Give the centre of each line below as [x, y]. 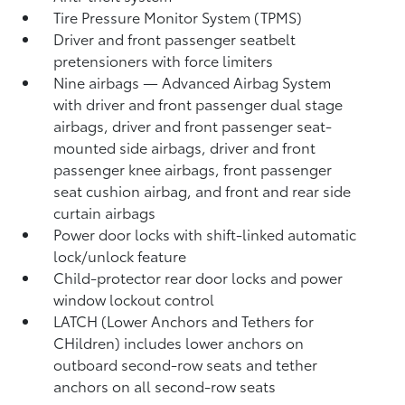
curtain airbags [105, 212]
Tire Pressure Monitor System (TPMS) [178, 17]
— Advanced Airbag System [237, 82]
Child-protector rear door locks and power [198, 277]
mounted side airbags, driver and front [185, 147]
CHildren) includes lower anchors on [179, 342]
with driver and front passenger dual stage [198, 104]
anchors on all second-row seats [165, 386]
